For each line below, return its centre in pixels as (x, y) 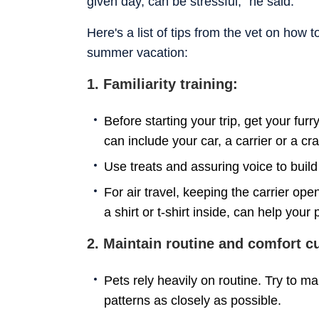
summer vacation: (137, 52)
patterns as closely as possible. (193, 300)
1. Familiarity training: (162, 84)
